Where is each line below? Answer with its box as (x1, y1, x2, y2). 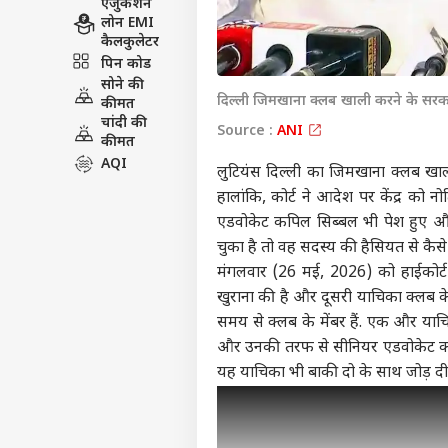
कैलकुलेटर (101, 33, 159, 52)
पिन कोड (101, 54, 151, 74)
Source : (217, 122, 277, 142)
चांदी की (101, 114, 147, 133)
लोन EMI (101, 14, 154, 33)
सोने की (101, 76, 144, 95)
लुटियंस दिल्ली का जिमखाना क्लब (217, 163, 420, 185)
